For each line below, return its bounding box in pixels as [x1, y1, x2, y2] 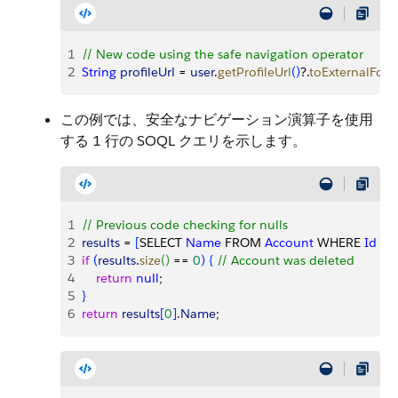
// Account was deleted [217, 252, 354, 268]
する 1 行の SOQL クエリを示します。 [60, 131, 306, 150]
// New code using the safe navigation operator [82, 46, 363, 62]
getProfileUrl [218, 64, 291, 80]
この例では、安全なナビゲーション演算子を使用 [60, 110, 373, 129]
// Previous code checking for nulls [82, 217, 288, 233]
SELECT [139, 235, 186, 251]
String [82, 64, 116, 80]
